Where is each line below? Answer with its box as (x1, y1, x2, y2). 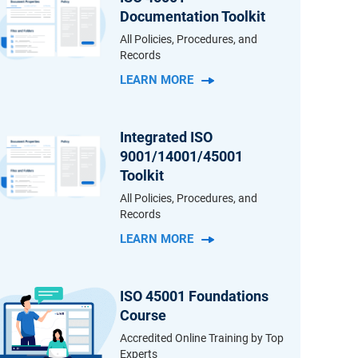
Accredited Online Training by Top (120, 332, 284, 344)
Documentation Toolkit (120, 8, 266, 25)
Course (120, 307, 167, 324)
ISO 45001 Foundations (120, 288, 269, 304)
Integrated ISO (120, 129, 213, 145)
